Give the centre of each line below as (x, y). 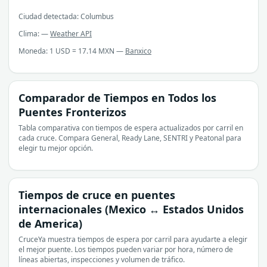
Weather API (71, 33)
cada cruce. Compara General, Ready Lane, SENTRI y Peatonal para (130, 138)
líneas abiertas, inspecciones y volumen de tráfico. (102, 259)
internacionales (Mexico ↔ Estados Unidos (131, 209)
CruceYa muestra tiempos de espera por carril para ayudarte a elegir (133, 239)
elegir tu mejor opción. (56, 148)
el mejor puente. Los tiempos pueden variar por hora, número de (126, 249)
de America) (50, 223)
